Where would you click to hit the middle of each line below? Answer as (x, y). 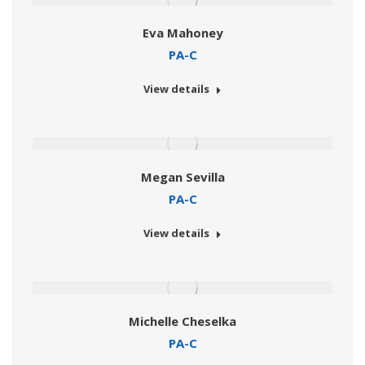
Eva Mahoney (182, 33)
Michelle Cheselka (182, 321)
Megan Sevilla (182, 177)
